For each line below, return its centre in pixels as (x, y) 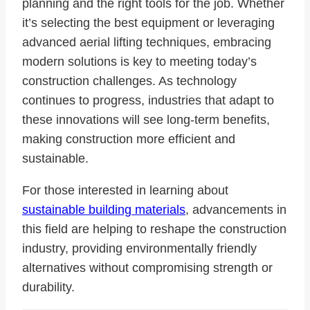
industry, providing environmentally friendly (139, 248)
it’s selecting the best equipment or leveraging (148, 22)
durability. (48, 287)
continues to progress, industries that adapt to (148, 100)
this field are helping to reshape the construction (154, 229)
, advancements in (236, 209)
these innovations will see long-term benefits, (146, 119)
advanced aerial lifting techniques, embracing (147, 42)
